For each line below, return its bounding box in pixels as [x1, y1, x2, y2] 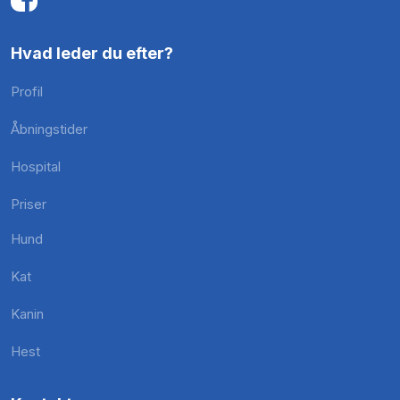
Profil [10, 83, 43, 101]
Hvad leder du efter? [10, 44, 173, 63]
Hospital [10, 158, 61, 176]
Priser [10, 196, 46, 213]
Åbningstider [10, 121, 87, 138]
